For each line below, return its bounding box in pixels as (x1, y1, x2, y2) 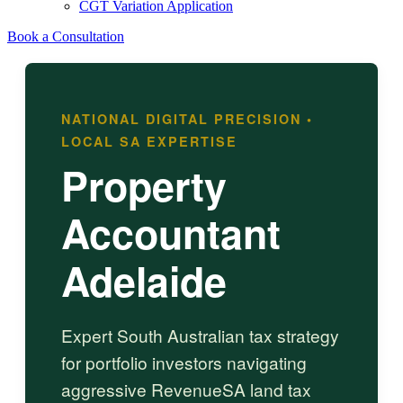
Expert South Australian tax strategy (61, 323, 339, 348)
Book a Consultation (7, 28, 124, 44)
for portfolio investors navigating (61, 350, 307, 375)
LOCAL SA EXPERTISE (61, 131, 237, 150)
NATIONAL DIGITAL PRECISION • (61, 109, 313, 128)
